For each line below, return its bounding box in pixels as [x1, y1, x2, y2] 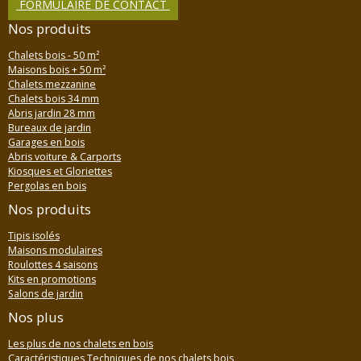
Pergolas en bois [8, 179, 86, 193]
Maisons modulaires [8, 243, 102, 258]
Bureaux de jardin [8, 121, 91, 135]
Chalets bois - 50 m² [8, 48, 99, 63]
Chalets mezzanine [8, 77, 96, 92]
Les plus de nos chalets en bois [8, 337, 153, 351]
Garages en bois [8, 135, 85, 150]
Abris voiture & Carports [8, 150, 121, 164]
